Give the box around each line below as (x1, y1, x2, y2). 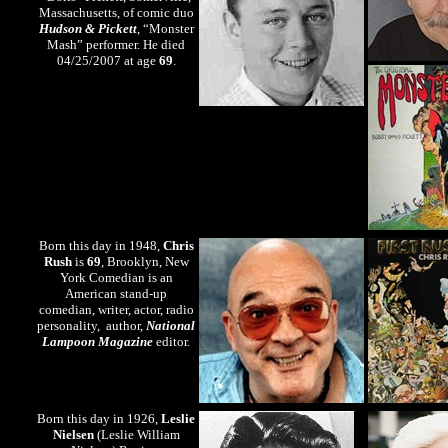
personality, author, (37, 319, 147, 334)
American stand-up (65, 287, 168, 302)
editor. (153, 335, 191, 350)
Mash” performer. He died (47, 38, 186, 53)
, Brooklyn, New (100, 255, 189, 270)
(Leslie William (93, 428, 180, 443)
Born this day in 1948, (38, 239, 163, 254)
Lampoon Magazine (42, 335, 154, 350)
